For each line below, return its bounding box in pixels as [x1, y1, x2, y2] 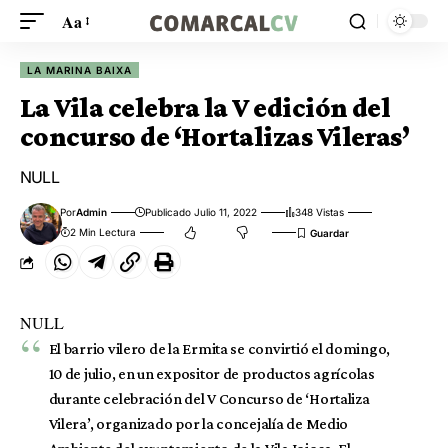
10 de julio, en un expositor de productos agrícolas [48, 365, 375, 382]
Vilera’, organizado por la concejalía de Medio [48, 415, 349, 432]
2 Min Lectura [70, 226, 137, 238]
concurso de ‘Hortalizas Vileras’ [20, 121, 410, 152]
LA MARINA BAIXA [27, 64, 132, 76]
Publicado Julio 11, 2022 [145, 206, 258, 218]
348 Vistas [295, 206, 345, 218]
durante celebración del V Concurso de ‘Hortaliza [48, 390, 370, 407]
